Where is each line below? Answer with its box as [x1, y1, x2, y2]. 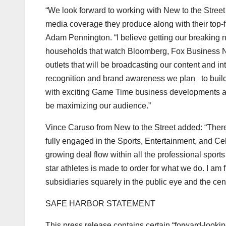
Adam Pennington [45, 33, 110, 42]
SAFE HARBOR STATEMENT [45, 199, 157, 208]
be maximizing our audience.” [45, 101, 151, 110]
